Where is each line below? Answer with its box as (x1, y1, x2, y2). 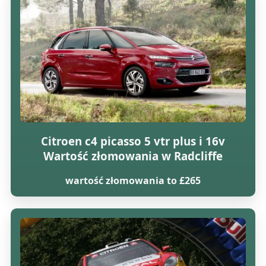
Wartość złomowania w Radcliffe (43, 148, 223, 163)
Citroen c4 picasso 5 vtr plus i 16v (40, 133, 225, 148)
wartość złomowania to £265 (65, 174, 201, 188)
